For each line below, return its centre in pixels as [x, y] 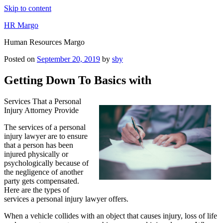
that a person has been [39, 145]
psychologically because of [46, 163]
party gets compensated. [42, 181]
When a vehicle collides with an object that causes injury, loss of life [111, 216]
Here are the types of [37, 190]
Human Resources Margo [44, 42]
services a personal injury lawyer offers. [66, 199]
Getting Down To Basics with [78, 80]
